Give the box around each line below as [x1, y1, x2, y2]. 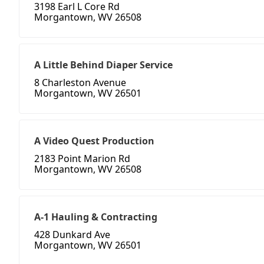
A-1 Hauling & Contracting [34, 210, 157, 224]
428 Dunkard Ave [34, 228, 110, 242]
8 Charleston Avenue [34, 76, 126, 90]
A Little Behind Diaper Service [34, 58, 173, 72]
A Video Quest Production [34, 134, 154, 148]
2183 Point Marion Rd [34, 152, 130, 166]
